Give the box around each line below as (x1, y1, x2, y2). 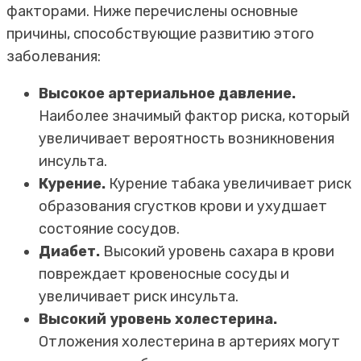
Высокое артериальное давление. (39, 84, 296, 102)
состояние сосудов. (39, 219, 180, 238)
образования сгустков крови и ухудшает (39, 197, 327, 215)
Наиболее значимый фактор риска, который (39, 106, 350, 125)
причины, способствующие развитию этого (6, 24, 314, 43)
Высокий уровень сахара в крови (100, 242, 334, 260)
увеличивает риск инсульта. (39, 287, 239, 305)
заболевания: (6, 47, 101, 65)
